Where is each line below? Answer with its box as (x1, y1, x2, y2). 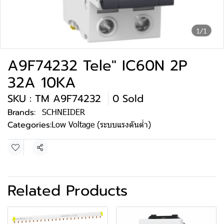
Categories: (7, 119, 51, 131)
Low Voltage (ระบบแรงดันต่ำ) (51, 119, 151, 129)
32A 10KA (7, 71, 76, 93)
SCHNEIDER (42, 106, 85, 117)
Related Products (7, 179, 127, 201)
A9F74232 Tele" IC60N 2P (7, 54, 187, 76)
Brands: (7, 106, 35, 118)
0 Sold (112, 91, 143, 106)
